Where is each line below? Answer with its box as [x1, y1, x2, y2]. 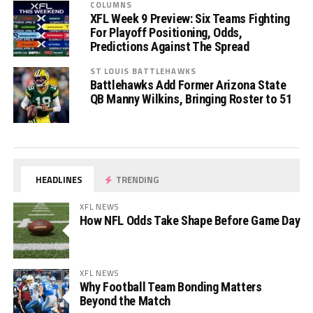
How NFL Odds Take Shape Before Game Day [79, 213, 300, 228]
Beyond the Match [79, 293, 170, 308]
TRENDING [114, 173, 159, 187]
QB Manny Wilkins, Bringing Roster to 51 [89, 92, 292, 106]
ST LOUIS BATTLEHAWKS [89, 65, 196, 77]
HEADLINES [34, 173, 83, 187]
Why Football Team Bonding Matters [79, 279, 262, 294]
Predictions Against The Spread [89, 39, 249, 54]
